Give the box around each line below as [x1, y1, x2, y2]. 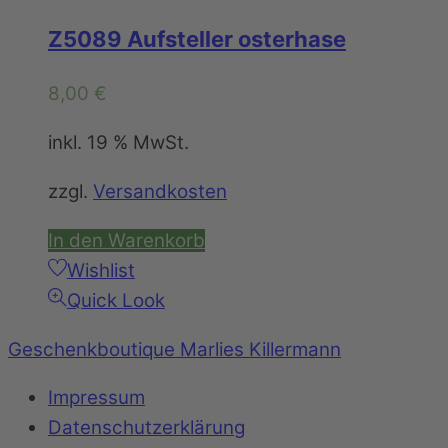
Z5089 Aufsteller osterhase [48, 26, 346, 53]
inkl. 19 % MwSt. [48, 131, 189, 155]
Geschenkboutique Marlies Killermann [8, 337, 341, 361]
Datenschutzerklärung [48, 416, 245, 440]
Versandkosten [93, 180, 227, 204]
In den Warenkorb [48, 228, 205, 252]
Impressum [48, 386, 145, 410]
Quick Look [66, 288, 165, 312]
